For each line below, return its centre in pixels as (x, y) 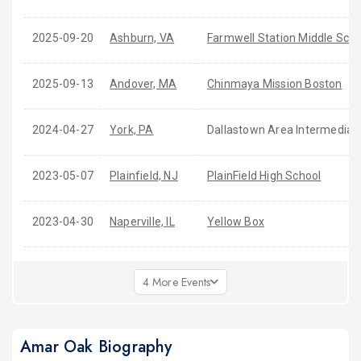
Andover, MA (143, 84)
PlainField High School (264, 176)
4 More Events (176, 282)
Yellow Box (236, 222)
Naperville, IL (142, 222)
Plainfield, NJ (144, 176)
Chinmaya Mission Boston (275, 84)
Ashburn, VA (142, 38)
